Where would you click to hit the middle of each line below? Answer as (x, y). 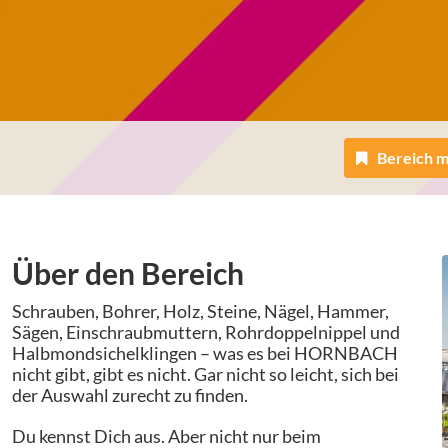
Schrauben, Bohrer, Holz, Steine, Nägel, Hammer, (200, 310)
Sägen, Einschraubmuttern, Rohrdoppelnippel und (206, 331)
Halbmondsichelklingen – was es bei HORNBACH (205, 352)
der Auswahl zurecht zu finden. (130, 394)
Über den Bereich (128, 272)
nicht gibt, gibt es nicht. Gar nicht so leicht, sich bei (205, 373)
